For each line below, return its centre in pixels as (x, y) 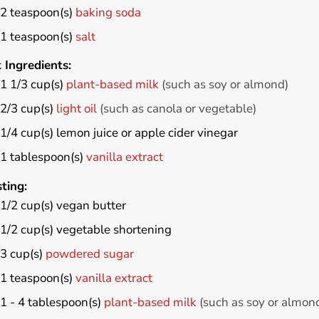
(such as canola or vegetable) (178, 109)
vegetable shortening (114, 229)
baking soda (108, 12)
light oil (76, 109)
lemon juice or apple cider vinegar (147, 133)
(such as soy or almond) (225, 85)
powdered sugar (89, 253)
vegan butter (91, 205)
